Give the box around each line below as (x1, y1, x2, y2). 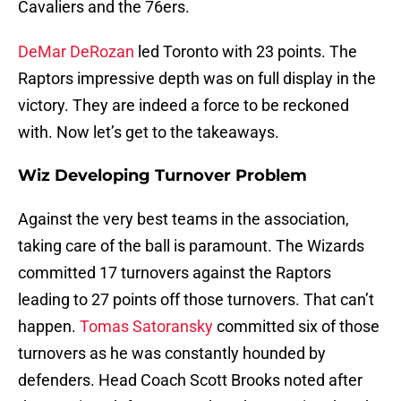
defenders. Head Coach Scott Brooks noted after (18, 371, 363, 390)
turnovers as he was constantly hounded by (18, 344, 326, 363)
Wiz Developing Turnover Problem (18, 166, 307, 186)
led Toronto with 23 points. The (134, 42, 357, 62)
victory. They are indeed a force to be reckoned (18, 96, 349, 115)
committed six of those (213, 317, 380, 337)
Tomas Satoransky (80, 317, 213, 337)
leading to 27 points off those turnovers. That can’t (18, 290, 374, 310)
